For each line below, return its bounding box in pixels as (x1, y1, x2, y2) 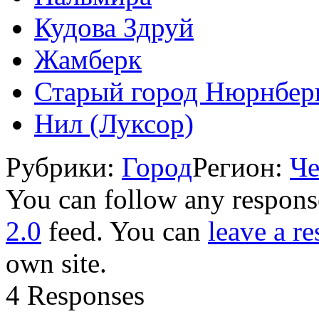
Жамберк (34, 43, 142, 75)
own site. (6, 247, 107, 278)
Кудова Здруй (34, 11, 194, 43)
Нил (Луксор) (34, 108, 194, 139)
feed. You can (41, 215, 208, 246)
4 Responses (6, 279, 145, 310)
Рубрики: (6, 151, 122, 182)
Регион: (192, 151, 290, 182)
